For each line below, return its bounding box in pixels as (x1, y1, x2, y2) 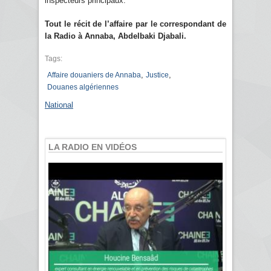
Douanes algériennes (47, 82, 119, 91)
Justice (146, 70, 169, 79)
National (45, 100, 73, 109)
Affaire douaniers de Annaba (47, 70, 141, 79)
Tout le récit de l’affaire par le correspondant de (45, 19, 226, 28)
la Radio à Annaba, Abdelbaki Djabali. (45, 31, 189, 41)
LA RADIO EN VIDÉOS (48, 142, 137, 152)
